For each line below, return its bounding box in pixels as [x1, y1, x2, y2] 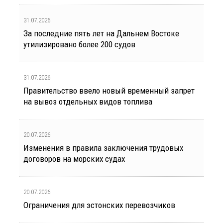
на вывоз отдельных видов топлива [23, 96, 152, 107]
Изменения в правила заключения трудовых [23, 142, 183, 153]
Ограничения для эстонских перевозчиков [23, 200, 175, 210]
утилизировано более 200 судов [23, 39, 135, 49]
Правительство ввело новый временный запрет [23, 85, 195, 96]
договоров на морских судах [23, 153, 125, 164]
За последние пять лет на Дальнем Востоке [23, 28, 179, 38]
